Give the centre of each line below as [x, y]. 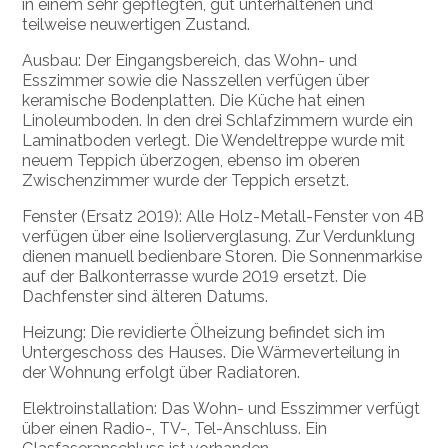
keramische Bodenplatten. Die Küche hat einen [194, 101]
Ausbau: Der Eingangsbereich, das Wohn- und [190, 61]
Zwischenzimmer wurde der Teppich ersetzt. [186, 181]
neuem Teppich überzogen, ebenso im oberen [191, 161]
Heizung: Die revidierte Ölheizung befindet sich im [204, 333]
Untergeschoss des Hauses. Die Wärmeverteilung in [211, 353]
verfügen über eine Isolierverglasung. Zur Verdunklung [219, 237]
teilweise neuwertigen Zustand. [136, 25]
